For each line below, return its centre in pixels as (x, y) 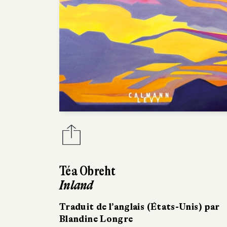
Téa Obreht (88, 171)
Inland (76, 185)
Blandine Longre (96, 219)
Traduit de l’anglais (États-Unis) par (140, 207)
